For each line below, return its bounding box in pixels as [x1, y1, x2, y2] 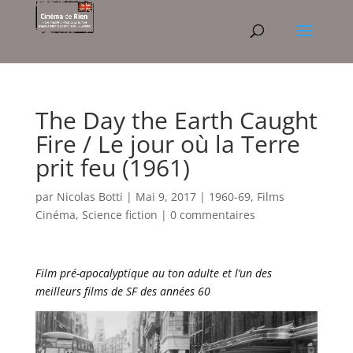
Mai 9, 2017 [135, 189, 196, 204]
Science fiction [81, 207, 158, 222]
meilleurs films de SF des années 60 [35, 284, 210, 299]
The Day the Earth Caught [35, 104, 318, 136]
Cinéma [35, 207, 76, 222]
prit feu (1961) [35, 151, 190, 184]
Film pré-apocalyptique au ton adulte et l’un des [35, 266, 272, 281]
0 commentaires [169, 207, 255, 222]
